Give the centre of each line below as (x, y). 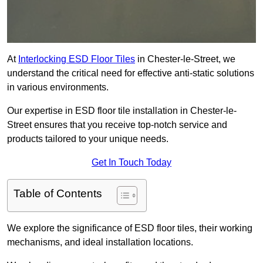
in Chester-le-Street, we (185, 59)
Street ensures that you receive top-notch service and (117, 125)
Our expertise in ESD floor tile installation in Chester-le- (122, 111)
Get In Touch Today (131, 163)
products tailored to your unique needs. (88, 139)
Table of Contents (58, 194)
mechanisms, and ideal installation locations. (100, 242)
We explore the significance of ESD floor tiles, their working (130, 228)
